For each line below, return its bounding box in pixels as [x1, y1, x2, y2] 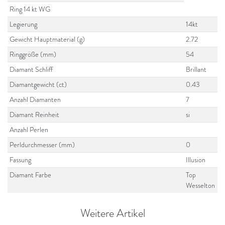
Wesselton [186, 180, 215, 190]
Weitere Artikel [80, 205, 145, 221]
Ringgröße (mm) [10, 49, 57, 59]
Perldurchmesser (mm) [10, 140, 75, 150]
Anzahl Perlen [10, 125, 49, 135]
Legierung [10, 19, 38, 29]
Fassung [10, 155, 32, 165]
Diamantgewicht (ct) [10, 79, 67, 89]
